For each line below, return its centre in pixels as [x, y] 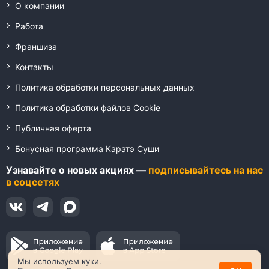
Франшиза [36, 47]
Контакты [34, 67]
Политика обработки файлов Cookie [88, 108]
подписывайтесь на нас [206, 170]
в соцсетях [33, 182]
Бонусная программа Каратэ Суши [87, 149]
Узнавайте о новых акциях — [77, 170]
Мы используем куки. [59, 261]
